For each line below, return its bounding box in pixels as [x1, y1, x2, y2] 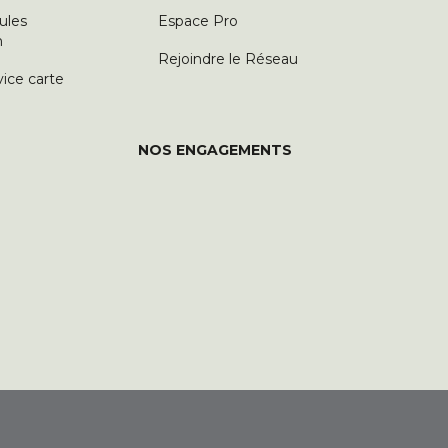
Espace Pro [158, 12, 238, 31]
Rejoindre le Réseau [158, 50, 298, 69]
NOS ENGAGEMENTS [138, 141, 292, 160]
